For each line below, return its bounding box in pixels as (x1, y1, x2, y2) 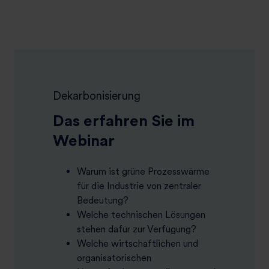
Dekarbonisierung (53, 89, 141, 103)
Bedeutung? (77, 195, 128, 207)
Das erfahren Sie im (53, 111, 195, 130)
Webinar (53, 131, 115, 150)
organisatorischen (77, 252, 151, 264)
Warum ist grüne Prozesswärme (77, 166, 210, 178)
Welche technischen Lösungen (77, 209, 205, 221)
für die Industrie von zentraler (77, 180, 201, 192)
